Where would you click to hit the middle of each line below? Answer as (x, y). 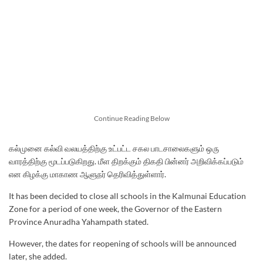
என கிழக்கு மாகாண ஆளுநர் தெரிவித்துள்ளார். (87, 174)
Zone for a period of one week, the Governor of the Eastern (115, 208)
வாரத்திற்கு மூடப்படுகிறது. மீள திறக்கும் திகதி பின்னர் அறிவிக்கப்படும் (126, 161)
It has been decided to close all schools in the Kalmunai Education (127, 195)
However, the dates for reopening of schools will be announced (123, 243)
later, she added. (38, 256)
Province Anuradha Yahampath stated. (79, 221)
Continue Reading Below (131, 119)
